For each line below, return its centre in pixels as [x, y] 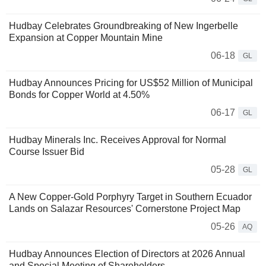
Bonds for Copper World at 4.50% [79, 95]
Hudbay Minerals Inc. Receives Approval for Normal [118, 140]
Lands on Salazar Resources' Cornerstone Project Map [125, 209]
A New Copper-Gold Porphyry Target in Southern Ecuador [130, 197]
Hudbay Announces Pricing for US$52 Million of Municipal [131, 83]
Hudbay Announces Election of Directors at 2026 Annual [127, 254]
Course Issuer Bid [47, 152]
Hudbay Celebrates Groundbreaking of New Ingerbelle [123, 26]
